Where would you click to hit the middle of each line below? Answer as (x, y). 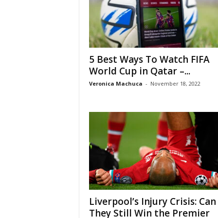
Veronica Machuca (116, 83)
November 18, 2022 (175, 83)
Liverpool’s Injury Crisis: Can (152, 201)
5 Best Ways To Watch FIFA (149, 59)
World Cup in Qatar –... (139, 71)
